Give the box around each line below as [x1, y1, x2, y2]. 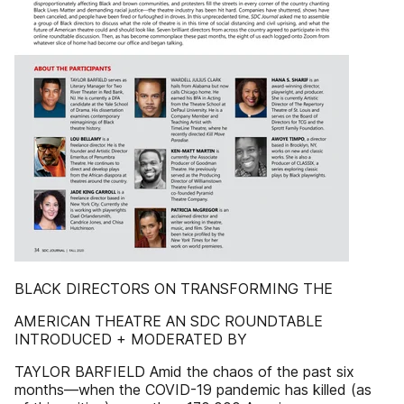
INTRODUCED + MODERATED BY [14, 330, 247, 348]
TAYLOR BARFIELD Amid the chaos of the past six [14, 363, 354, 381]
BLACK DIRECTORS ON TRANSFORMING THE [14, 280, 333, 298]
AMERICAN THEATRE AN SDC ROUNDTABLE [14, 312, 323, 330]
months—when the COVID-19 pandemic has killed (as [14, 381, 372, 399]
